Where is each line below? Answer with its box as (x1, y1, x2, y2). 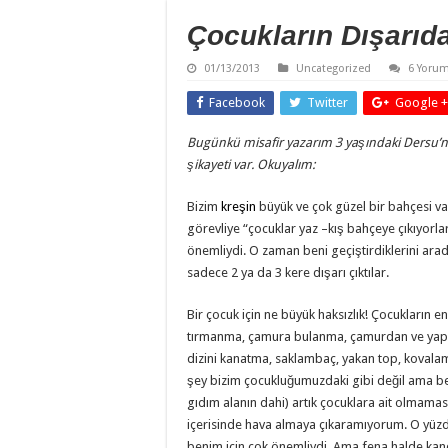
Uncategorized (296, 62, 371, 76)
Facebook (209, 95, 265, 111)
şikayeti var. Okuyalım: (187, 157, 315, 173)
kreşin (221, 199, 256, 215)
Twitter (307, 95, 348, 111)
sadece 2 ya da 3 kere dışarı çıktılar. (187, 265, 389, 281)
